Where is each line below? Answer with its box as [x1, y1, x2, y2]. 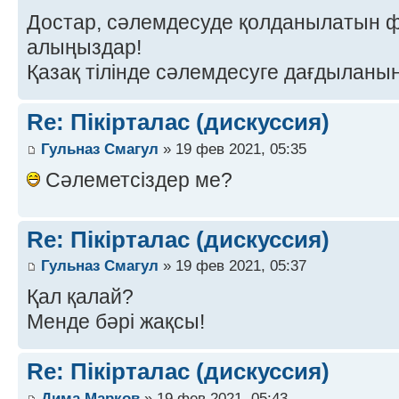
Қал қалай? [27, 285, 134, 309]
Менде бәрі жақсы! [27, 310, 205, 334]
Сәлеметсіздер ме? [40, 167, 232, 191]
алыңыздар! [27, 36, 142, 60]
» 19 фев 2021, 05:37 [159, 256, 306, 275]
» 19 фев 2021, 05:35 [159, 139, 306, 158]
